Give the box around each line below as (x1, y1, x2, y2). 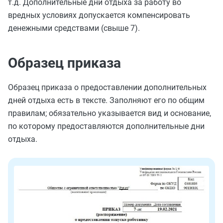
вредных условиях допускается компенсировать (8, 10, 190, 20)
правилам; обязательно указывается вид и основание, (8, 109, 211, 118)
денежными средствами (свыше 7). (8, 23, 140, 33)
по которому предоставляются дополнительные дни (8, 121, 205, 131)
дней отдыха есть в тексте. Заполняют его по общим (8, 96, 205, 105)
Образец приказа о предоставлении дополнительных (8, 83, 207, 92)
